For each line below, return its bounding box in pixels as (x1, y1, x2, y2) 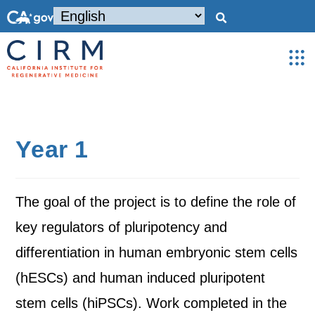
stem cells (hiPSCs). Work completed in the (15, 295, 288, 311)
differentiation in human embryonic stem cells (15, 245, 298, 260)
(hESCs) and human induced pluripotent (15, 270, 266, 285)
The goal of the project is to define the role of (15, 194, 297, 210)
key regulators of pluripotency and (15, 219, 228, 235)
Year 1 (15, 136, 89, 162)
